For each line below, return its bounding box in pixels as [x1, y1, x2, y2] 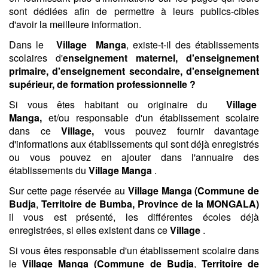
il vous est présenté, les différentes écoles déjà [9, 210, 259, 224]
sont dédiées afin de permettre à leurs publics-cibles [9, 4, 259, 18]
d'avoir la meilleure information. [9, 17, 141, 31]
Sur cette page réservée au [9, 184, 128, 197]
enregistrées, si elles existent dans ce [9, 223, 170, 237]
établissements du [9, 163, 89, 177]
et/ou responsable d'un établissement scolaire [48, 111, 259, 124]
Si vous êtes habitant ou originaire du [9, 98, 226, 111]
